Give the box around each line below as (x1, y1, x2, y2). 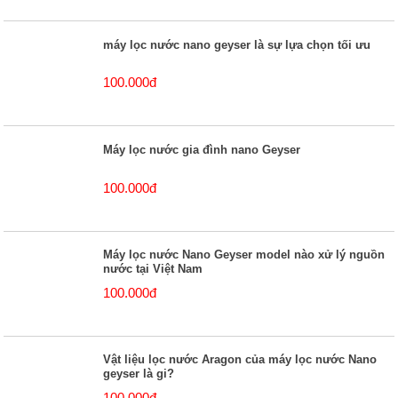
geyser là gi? (103, 367, 175, 381)
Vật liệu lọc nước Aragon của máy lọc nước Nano (103, 353, 378, 367)
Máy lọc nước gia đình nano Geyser (103, 143, 301, 157)
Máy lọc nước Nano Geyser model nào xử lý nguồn (103, 248, 386, 262)
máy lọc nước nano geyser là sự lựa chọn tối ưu (103, 37, 371, 52)
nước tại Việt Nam (103, 262, 203, 276)
